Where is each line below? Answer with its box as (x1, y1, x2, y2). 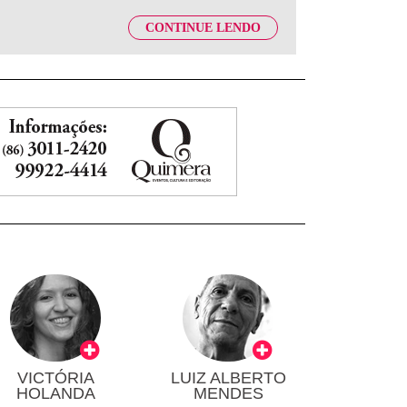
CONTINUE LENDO (145, 21, 261, 35)
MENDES (193, 384, 263, 403)
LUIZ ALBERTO (170, 369, 286, 388)
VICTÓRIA (16, 369, 94, 388)
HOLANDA (15, 384, 95, 403)
